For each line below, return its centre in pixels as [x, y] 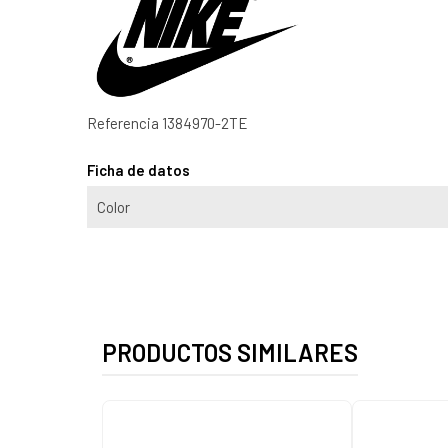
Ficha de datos [138, 169]
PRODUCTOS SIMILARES [230, 352]
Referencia [123, 122]
